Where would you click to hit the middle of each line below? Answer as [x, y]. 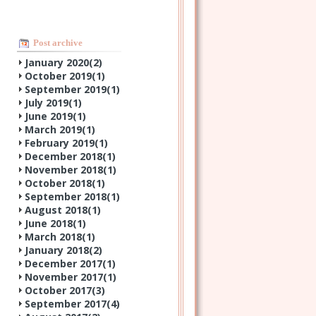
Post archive [58, 42]
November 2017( [66, 276]
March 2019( [55, 129]
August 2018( [58, 209]
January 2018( [59, 250]
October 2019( [60, 75]
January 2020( [59, 62]
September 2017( [68, 303]
